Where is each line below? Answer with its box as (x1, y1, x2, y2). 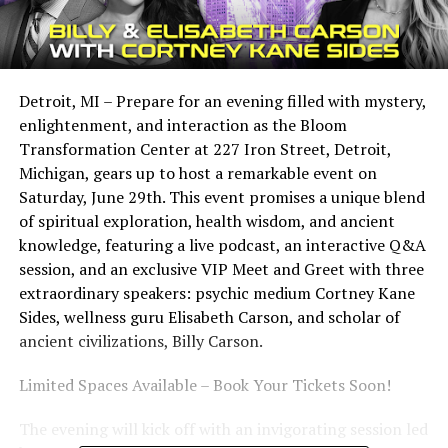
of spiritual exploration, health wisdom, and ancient (18, 209, 395, 232)
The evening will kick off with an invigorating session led (18, 417, 428, 440)
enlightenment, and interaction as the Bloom (18, 113, 347, 136)
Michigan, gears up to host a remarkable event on (18, 161, 377, 184)
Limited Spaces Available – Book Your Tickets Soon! (18, 373, 391, 396)
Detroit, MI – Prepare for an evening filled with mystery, (18, 89, 426, 112)
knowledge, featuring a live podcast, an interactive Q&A (18, 233, 426, 256)
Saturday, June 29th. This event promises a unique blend (18, 185, 425, 208)
